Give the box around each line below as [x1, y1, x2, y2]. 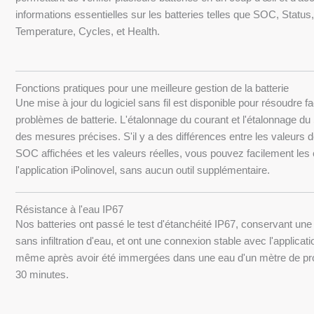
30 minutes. [15, 268, 69, 280]
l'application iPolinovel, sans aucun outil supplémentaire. [15, 164, 270, 176]
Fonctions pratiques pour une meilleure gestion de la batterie [15, 82, 289, 94]
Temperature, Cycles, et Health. [15, 25, 160, 37]
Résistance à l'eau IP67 [15, 203, 123, 215]
